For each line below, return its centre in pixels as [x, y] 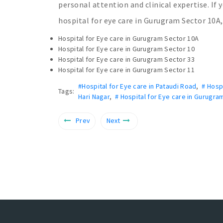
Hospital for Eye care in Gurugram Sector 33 [126, 59]
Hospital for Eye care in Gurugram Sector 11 [126, 69]
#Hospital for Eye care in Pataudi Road [137, 86]
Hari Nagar [94, 96]
